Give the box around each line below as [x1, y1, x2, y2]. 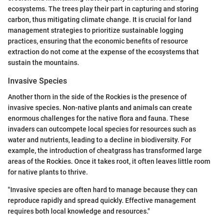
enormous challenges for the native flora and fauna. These [8, 114, 189, 122]
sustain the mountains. [8, 59, 79, 67]
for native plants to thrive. [8, 168, 88, 176]
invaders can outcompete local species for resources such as [8, 125, 196, 133]
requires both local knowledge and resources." [8, 207, 150, 215]
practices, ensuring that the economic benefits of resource [8, 37, 188, 45]
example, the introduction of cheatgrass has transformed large [8, 146, 202, 154]
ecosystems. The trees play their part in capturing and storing [8, 5, 198, 13]
